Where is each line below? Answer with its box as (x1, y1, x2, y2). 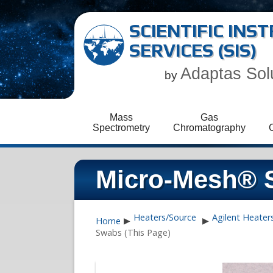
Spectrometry (93, 122, 150, 133)
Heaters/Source (133, 211, 197, 224)
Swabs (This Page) (96, 227, 171, 239)
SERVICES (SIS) (129, 40, 257, 61)
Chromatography (173, 122, 246, 133)
